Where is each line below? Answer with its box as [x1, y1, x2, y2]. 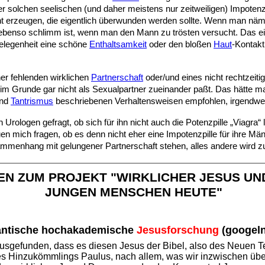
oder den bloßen [147, 40, 214, 49]
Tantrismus [11, 96, 53, 106]
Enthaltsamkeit [89, 40, 147, 49]
